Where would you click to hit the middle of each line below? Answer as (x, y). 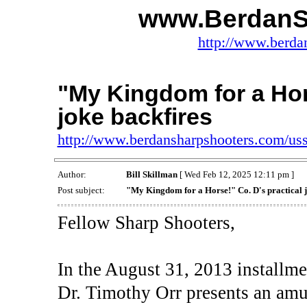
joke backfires (135, 116)
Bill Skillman (151, 175)
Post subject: (82, 191)
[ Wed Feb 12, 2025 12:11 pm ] (235, 175)
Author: (73, 175)
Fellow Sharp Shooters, (146, 222)
